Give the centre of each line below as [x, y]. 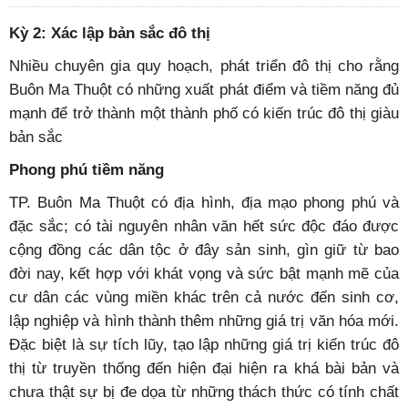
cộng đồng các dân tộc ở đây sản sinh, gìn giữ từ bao [204, 250]
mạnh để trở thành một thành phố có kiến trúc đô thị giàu [204, 113]
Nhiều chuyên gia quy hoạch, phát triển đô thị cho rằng [204, 66]
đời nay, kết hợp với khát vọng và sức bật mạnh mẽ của [204, 273]
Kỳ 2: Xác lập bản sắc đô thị [110, 33]
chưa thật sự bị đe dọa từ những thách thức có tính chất [204, 392]
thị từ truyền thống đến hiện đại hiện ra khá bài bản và [204, 368]
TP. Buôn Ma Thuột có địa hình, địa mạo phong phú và [204, 202]
